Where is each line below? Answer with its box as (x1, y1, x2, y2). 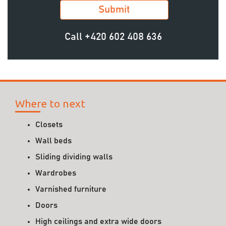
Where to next (15, 97, 85, 109)
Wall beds (35, 136, 72, 145)
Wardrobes (35, 168, 76, 177)
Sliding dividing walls (35, 152, 112, 161)
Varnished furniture (35, 185, 106, 193)
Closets (35, 120, 63, 129)
